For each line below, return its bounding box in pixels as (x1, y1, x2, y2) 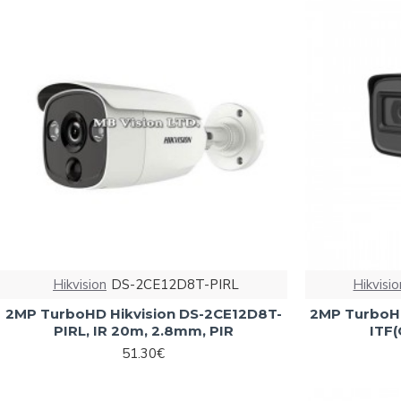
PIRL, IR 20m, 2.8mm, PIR (53, 321, 234, 339)
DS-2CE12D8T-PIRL (110, 275, 239, 294)
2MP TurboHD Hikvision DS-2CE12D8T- (4, 304, 282, 322)
